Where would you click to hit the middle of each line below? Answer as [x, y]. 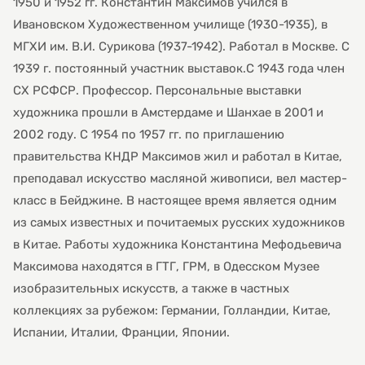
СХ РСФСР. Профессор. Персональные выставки [157, 91]
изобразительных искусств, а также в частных [151, 289]
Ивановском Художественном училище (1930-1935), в [170, 25]
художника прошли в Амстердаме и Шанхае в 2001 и [168, 113]
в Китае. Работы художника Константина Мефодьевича [177, 245]
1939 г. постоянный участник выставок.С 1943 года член [179, 69]
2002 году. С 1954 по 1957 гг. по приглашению [149, 135]
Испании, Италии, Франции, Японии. [121, 333]
